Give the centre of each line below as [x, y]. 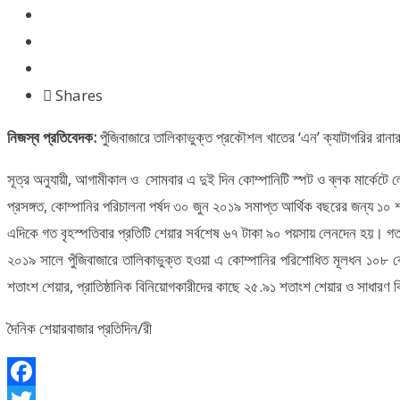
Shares [79, 96]
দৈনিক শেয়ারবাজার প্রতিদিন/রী [79, 329]
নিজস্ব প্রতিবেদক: [52, 137]
